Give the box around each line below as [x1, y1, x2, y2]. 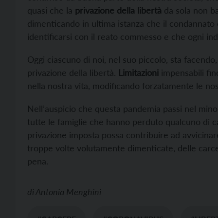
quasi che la [27, 5, 75, 16]
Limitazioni [118, 67, 159, 78]
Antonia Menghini [36, 186, 101, 198]
